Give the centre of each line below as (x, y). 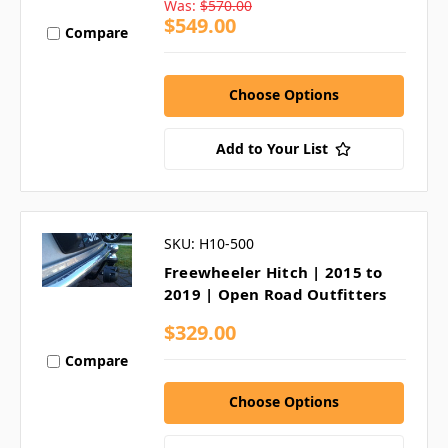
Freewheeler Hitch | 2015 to (273, 271)
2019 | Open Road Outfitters (275, 293)
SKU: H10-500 (208, 243)
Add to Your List (272, 148)
